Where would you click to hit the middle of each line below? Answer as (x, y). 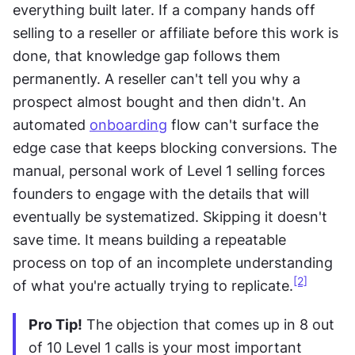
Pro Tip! (55, 324)
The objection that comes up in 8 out (208, 324)
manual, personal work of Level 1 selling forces (169, 170)
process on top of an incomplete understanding (173, 262)
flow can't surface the (243, 124)
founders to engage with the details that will (161, 193)
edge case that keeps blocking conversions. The (175, 147)
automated (51, 124)
